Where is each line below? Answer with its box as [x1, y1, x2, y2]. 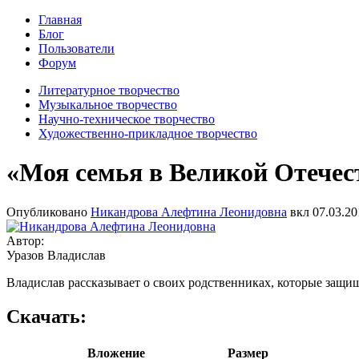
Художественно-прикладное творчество [38, 127, 257, 140]
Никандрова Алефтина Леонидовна [91, 204, 287, 219]
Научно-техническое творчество [38, 112, 215, 126]
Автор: [6, 233, 47, 248]
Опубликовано [6, 204, 91, 219]
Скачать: [6, 305, 87, 327]
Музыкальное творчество [38, 98, 177, 111]
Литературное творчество [38, 83, 179, 97]
